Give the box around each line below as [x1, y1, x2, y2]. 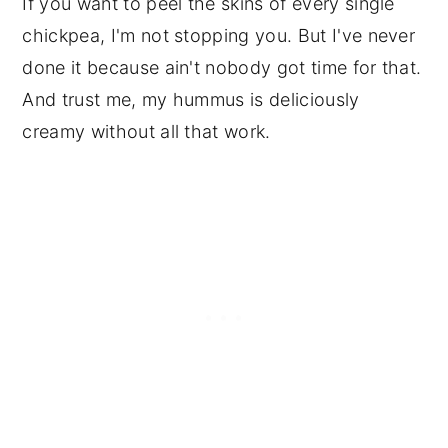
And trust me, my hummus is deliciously [22, 89, 360, 111]
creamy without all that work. [22, 121, 271, 143]
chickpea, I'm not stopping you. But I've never [22, 25, 416, 47]
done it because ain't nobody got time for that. [22, 57, 422, 79]
